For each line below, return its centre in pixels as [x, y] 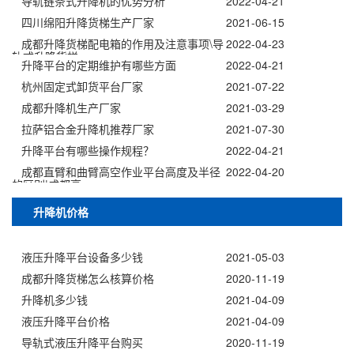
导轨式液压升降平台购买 [82, 343]
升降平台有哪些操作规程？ [88, 151]
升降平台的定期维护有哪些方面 [99, 65]
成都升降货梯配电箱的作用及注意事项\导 [122, 44]
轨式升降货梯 [45, 56]
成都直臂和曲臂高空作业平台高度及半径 [121, 172]
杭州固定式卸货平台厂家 [82, 87]
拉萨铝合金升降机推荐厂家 [88, 129]
